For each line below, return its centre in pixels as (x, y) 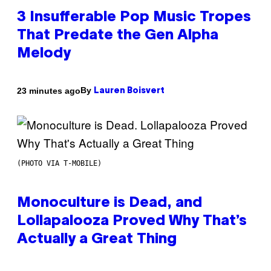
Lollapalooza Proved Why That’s (132, 222)
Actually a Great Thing (97, 240)
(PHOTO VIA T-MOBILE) (59, 164)
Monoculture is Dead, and (109, 204)
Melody (44, 54)
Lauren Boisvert (129, 91)
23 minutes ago (49, 90)
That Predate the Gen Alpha (118, 36)
